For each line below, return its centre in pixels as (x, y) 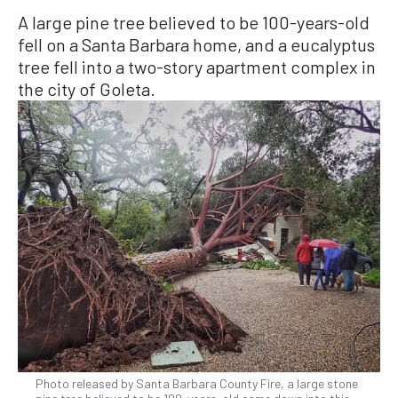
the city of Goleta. (87, 89)
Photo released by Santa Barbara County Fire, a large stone (197, 384)
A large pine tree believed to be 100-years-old (194, 23)
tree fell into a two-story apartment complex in (197, 67)
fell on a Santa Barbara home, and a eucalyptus (196, 45)
